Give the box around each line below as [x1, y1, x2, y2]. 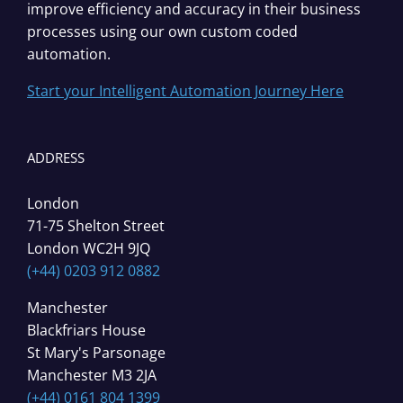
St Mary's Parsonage [27, 343, 166, 363]
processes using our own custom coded [27, 22, 298, 41]
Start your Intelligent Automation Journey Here [27, 81, 344, 101]
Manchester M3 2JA [27, 365, 157, 385]
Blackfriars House [27, 320, 146, 340]
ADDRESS [27, 148, 85, 166]
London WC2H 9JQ [27, 238, 150, 258]
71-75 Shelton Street [27, 216, 165, 236]
